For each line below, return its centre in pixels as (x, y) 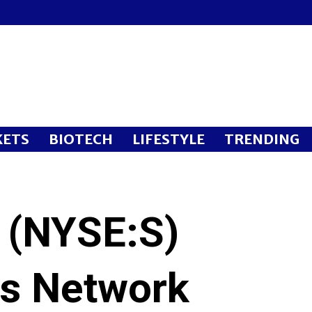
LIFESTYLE (169, 139)
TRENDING (262, 139)
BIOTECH (81, 139)
